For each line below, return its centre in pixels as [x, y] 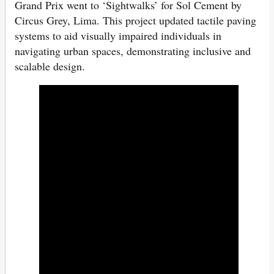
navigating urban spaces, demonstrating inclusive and [133, 51]
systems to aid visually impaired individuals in [118, 36]
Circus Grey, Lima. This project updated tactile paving [135, 20]
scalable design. [50, 66]
